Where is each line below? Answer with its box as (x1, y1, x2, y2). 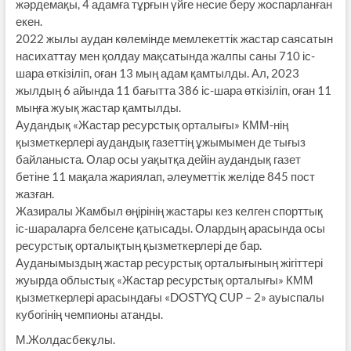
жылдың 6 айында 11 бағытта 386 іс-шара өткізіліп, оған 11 (15, 82, 331, 97)
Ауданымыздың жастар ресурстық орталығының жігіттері (15, 255, 323, 270)
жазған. (15, 186, 54, 201)
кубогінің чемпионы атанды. (15, 306, 163, 321)
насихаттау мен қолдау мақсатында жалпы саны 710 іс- (15, 48, 315, 63)
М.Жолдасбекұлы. (15, 331, 115, 346)
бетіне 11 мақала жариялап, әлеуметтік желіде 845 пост (15, 168, 315, 183)
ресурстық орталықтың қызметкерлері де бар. (15, 237, 262, 252)
